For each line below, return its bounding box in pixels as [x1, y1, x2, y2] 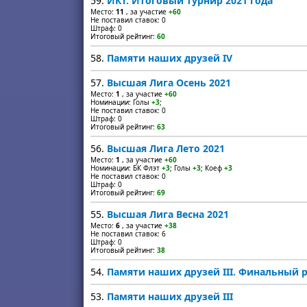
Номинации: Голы [90, 97, 151, 107]
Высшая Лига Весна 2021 [107, 208, 229, 221]
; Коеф [201, 163, 224, 173]
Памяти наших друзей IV [107, 51, 232, 64]
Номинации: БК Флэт [90, 163, 162, 173]
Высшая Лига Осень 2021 [107, 76, 231, 89]
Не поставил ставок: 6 [90, 229, 166, 238]
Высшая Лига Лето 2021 [107, 142, 225, 155]
